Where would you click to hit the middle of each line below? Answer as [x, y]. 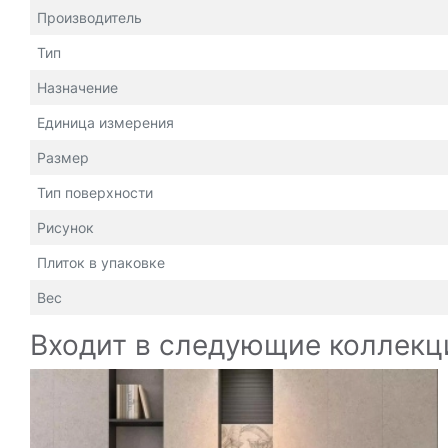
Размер [63, 157]
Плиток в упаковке [101, 262]
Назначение [77, 87]
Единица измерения [105, 122]
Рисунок [65, 227]
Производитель [89, 17]
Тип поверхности [95, 192]
